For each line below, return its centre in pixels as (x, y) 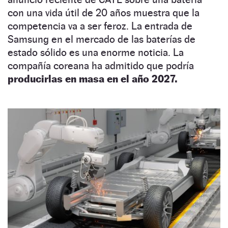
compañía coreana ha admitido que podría (101, 66)
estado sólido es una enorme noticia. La (96, 53)
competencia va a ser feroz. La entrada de (100, 26)
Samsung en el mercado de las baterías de (102, 39)
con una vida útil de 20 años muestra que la (104, 13)
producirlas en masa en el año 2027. (92, 79)
